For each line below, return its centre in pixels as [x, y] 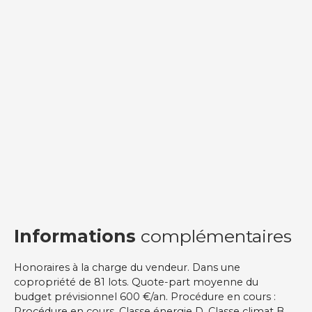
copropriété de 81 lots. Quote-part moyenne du [136, 282]
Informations [77, 236]
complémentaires [216, 236]
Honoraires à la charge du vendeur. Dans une [127, 267]
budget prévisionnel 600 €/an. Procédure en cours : [145, 296]
